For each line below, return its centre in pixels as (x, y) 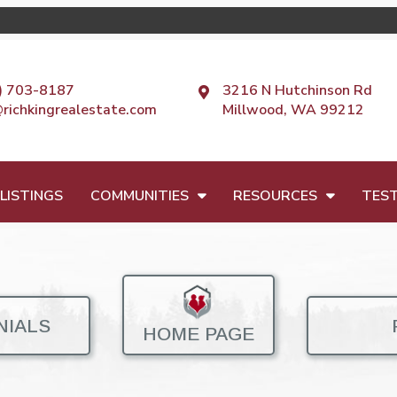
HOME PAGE (198, 334)
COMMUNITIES (139, 195)
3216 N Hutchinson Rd (297, 91)
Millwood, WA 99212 (293, 110)
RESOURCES (275, 195)
